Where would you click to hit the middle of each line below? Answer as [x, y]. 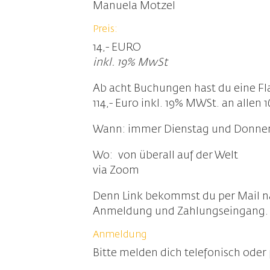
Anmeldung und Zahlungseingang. [181, 212]
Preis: [105, 30]
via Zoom [116, 171]
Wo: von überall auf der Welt [166, 155]
